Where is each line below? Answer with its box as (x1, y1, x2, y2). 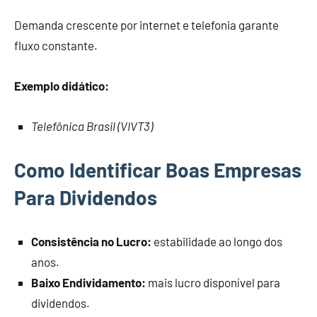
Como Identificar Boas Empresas (14, 158, 301, 183)
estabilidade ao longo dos (151, 234, 282, 249)
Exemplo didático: (14, 79, 109, 93)
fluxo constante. (14, 38, 98, 53)
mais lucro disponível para (146, 275, 280, 290)
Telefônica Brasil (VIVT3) (31, 119, 153, 134)
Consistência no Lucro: (31, 234, 151, 249)
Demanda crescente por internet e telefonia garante (14, 18, 279, 33)
